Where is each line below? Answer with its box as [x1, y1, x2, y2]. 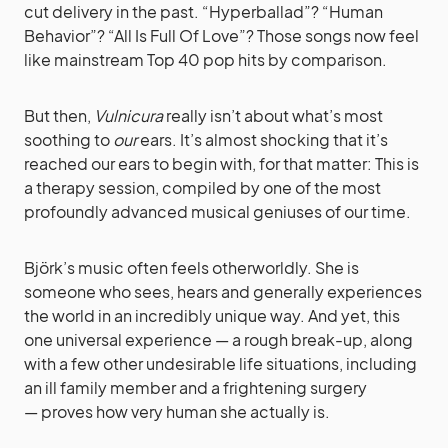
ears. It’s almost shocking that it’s [137, 128, 388, 150]
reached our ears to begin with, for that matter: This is [24, 152, 419, 174]
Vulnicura [94, 104, 163, 126]
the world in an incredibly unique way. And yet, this [24, 304, 400, 326]
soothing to [24, 128, 113, 150]
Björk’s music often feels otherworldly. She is [24, 256, 359, 278]
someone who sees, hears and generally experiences [24, 280, 422, 302]
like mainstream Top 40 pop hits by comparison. [24, 48, 387, 70]
